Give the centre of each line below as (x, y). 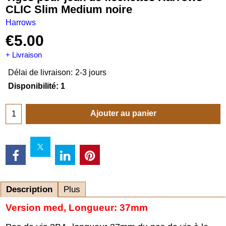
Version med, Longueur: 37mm (77, 207)
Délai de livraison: (40, 73)
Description (29, 189)
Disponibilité (32, 86)
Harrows (21, 22)
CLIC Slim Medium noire (69, 9)
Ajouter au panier (123, 113)
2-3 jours (91, 73)
